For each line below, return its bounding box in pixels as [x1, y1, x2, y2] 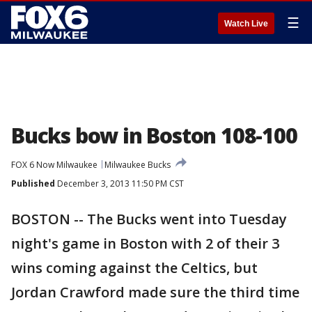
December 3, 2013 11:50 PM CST [55, 178, 184, 189]
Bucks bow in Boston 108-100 [11, 121, 297, 150]
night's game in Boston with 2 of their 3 [11, 234, 279, 253]
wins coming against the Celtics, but [11, 258, 258, 277]
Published [11, 178, 55, 189]
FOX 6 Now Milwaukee [11, 159, 97, 171]
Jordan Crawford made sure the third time [11, 283, 299, 302]
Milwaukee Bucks [104, 159, 171, 171]
